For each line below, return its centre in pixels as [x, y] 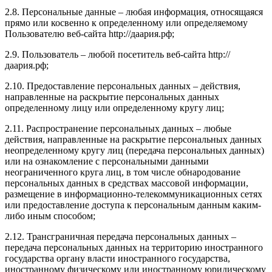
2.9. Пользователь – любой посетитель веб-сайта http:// [117, 55]
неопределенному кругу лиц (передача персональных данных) [134, 151]
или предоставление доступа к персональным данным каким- [133, 205]
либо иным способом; [50, 216]
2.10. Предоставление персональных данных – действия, [123, 86]
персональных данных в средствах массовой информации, [127, 183]
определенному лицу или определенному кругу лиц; [114, 108]
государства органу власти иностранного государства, [117, 259]
